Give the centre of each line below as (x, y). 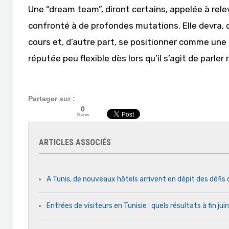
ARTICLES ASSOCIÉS (75, 142)
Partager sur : (52, 99)
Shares (83, 114)
